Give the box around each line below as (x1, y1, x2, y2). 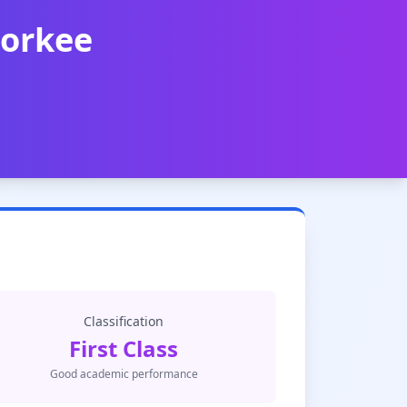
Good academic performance (49, 366, 198, 382)
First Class (69, 333, 178, 363)
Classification (84, 313, 164, 330)
